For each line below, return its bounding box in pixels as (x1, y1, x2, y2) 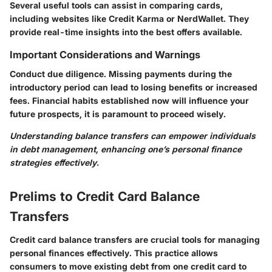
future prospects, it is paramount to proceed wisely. (10, 109, 226, 120)
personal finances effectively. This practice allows (10, 247, 218, 258)
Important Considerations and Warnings (10, 49, 200, 61)
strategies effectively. (10, 157, 99, 168)
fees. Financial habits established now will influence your (10, 95, 249, 106)
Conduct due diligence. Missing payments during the (10, 69, 232, 80)
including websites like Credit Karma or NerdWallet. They (10, 13, 249, 24)
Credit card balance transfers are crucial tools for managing (10, 234, 260, 245)
